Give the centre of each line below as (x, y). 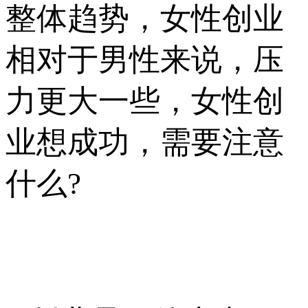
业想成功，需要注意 (145, 142)
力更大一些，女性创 (145, 101)
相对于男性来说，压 (145, 59)
